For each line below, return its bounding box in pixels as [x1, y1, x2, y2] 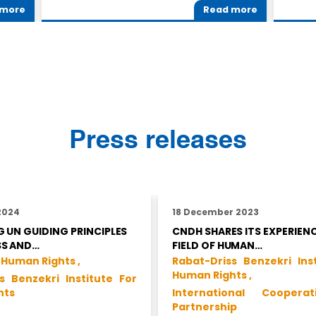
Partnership [172, 299, 237, 314]
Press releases [86, 128, 247, 154]
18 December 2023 [172, 205, 259, 218]
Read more [203, 4, 257, 16]
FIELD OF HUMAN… [172, 238, 263, 253]
